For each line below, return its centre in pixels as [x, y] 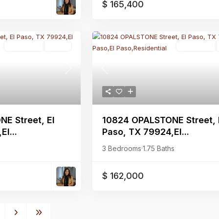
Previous [117, 73]
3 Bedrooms [122, 148]
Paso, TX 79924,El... [146, 132]
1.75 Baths [159, 148]
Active [57, 46]
